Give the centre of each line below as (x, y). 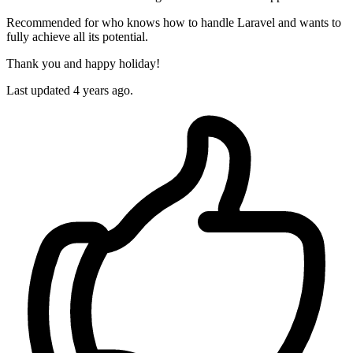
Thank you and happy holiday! (83, 64)
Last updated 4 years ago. (70, 91)
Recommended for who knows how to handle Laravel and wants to (174, 23)
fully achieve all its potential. (77, 37)
